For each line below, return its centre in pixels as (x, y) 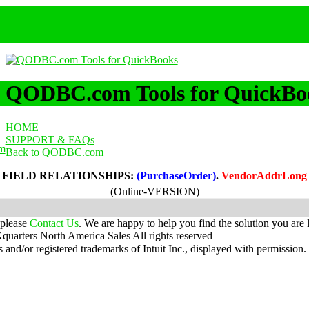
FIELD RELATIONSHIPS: (69, 175)
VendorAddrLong (264, 175)
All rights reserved (171, 235)
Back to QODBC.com (54, 152)
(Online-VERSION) (154, 191)
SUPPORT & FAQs (50, 139)
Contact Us (54, 223)
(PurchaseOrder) (176, 175)
